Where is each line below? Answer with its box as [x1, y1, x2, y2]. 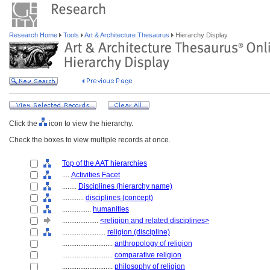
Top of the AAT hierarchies [62, 159, 147, 168]
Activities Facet [71, 171, 120, 179]
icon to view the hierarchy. [47, 119, 133, 128]
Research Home [9, 31, 59, 39]
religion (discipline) [107, 228, 170, 236]
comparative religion [115, 251, 181, 259]
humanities [93, 205, 129, 213]
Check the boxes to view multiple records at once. [9, 136, 171, 144]
